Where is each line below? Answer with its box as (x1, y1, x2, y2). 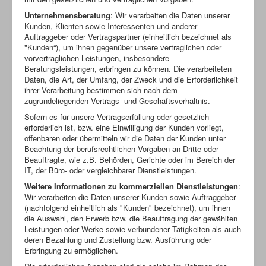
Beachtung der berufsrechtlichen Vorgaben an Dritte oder (24, 142, 218, 154)
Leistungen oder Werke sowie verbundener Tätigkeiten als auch (24, 223, 241, 235)
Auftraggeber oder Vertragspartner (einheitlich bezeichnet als (24, 30, 232, 42)
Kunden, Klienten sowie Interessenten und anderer (24, 20, 197, 31)
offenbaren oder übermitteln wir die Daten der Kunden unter (24, 132, 226, 144)
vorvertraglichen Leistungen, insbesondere (24, 52, 169, 64)
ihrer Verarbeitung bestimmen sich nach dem (24, 84, 178, 96)
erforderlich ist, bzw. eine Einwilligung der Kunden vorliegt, (24, 121, 224, 133)
